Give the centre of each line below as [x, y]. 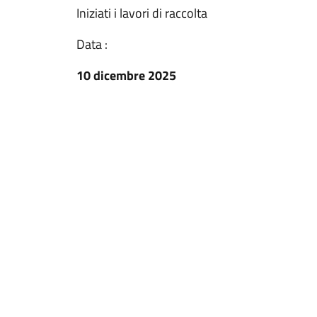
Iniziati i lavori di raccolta [142, 13]
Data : [92, 44]
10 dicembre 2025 [126, 75]
